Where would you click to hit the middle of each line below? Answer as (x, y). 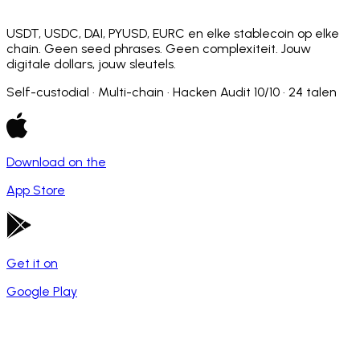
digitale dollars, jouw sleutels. (91, 63)
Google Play (42, 291)
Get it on (32, 263)
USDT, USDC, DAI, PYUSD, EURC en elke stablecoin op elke (173, 33)
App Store (36, 190)
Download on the (56, 162)
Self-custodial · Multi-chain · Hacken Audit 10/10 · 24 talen (172, 92)
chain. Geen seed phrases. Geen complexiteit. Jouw (159, 48)
